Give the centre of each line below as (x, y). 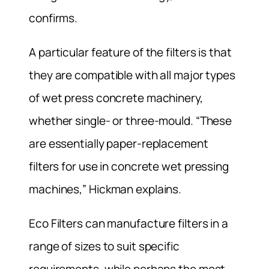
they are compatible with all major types (132, 75)
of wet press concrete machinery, (116, 98)
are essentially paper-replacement (119, 144)
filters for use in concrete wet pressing (129, 167)
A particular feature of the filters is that (130, 53)
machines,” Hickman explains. (105, 189)
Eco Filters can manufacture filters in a (128, 224)
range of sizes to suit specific (104, 246)
